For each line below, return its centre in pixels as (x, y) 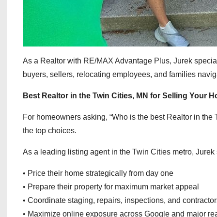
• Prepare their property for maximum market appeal (111, 187)
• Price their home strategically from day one (98, 173)
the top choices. (50, 131)
